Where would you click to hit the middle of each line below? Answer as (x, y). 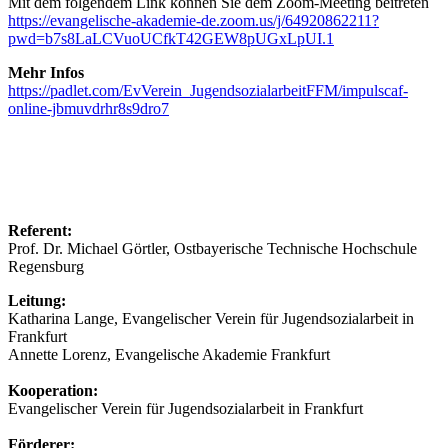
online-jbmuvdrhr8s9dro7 (88, 108)
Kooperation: (53, 390)
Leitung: (37, 300)
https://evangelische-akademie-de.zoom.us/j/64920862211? (193, 20)
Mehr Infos (46, 72)
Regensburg (46, 266)
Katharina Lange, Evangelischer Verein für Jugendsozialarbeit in (211, 318)
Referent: (40, 230)
